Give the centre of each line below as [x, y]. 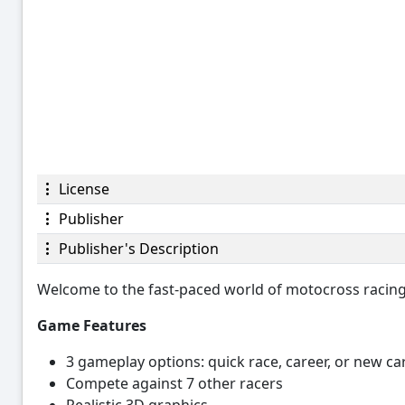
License [82, 188]
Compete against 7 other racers [174, 383]
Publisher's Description [137, 248]
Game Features [92, 325]
